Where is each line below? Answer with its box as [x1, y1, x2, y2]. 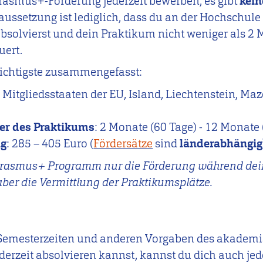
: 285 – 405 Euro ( [6, 136, 94, 151]
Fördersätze [93, 136, 153, 151]
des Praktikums [10, 119, 95, 134]
